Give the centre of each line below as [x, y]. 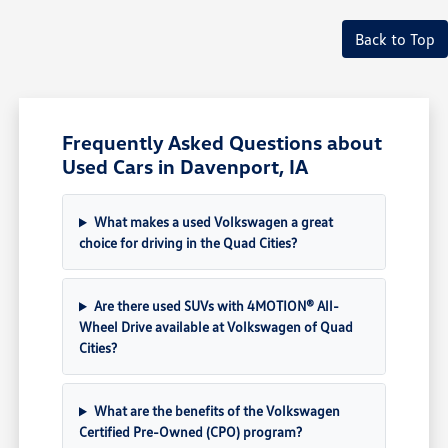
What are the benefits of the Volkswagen [216, 411]
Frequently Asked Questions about [222, 142]
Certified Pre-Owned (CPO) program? [191, 432]
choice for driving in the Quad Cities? [188, 243]
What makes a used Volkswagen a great [213, 222]
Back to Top [395, 39]
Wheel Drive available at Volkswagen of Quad [216, 327]
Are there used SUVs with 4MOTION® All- [216, 306]
